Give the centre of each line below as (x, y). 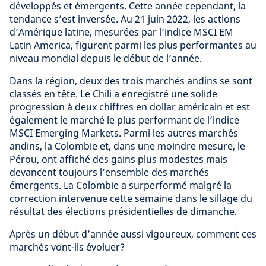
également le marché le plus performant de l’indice (124, 120)
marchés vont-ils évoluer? (67, 247)
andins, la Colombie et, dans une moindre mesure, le (127, 146)
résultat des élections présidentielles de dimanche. (123, 212)
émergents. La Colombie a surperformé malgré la (121, 186)
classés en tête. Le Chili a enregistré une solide (113, 94)
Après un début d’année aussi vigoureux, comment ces (133, 234)
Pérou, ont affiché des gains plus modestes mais (118, 159)
